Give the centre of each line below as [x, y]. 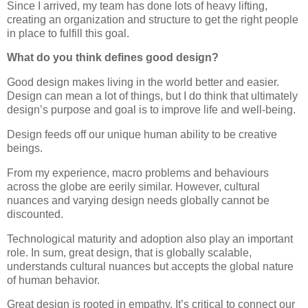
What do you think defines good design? [114, 58]
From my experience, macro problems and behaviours [138, 173]
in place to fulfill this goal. [68, 33]
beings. [25, 148]
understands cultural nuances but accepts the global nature [150, 266]
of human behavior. [53, 280]
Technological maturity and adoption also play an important [150, 239]
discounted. [35, 214]
